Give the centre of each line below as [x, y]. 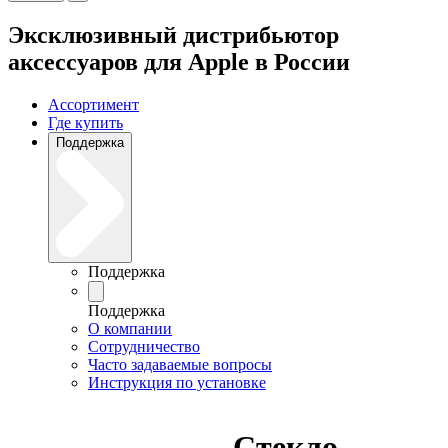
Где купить [85, 122]
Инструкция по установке [177, 382]
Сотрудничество [144, 346]
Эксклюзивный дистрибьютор [173, 35]
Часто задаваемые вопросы [180, 364]
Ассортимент [93, 104]
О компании [130, 328]
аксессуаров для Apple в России [179, 62]
